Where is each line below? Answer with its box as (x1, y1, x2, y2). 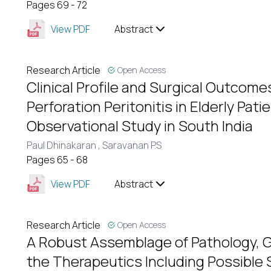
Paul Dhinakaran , (27, 139, 102, 152)
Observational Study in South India (27, 116, 253, 135)
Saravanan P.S (102, 139, 162, 152)
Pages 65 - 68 (27, 153, 88, 166)
